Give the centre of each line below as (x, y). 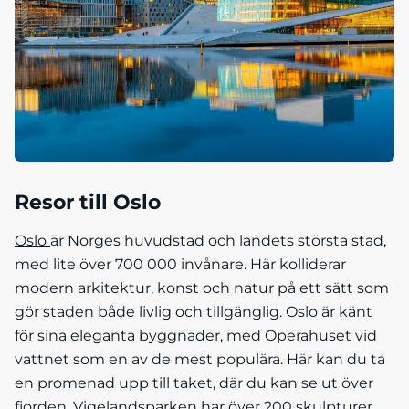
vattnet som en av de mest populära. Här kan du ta (200, 359)
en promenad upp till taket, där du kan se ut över (194, 383)
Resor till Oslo (88, 202)
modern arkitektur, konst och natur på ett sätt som (202, 288)
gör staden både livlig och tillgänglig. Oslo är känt (194, 311)
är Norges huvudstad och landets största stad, (218, 240)
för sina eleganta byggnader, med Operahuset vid (196, 335)
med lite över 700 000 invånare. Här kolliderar (180, 264)
